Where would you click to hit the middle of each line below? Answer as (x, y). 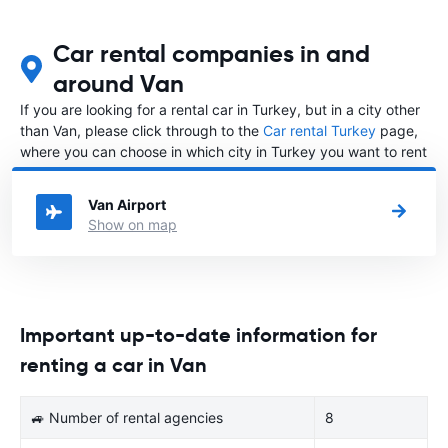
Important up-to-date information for (198, 334)
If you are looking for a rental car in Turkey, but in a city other (220, 109)
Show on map (132, 224)
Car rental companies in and (212, 53)
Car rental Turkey (319, 130)
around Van (119, 83)
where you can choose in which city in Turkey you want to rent (223, 151)
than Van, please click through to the (141, 130)
